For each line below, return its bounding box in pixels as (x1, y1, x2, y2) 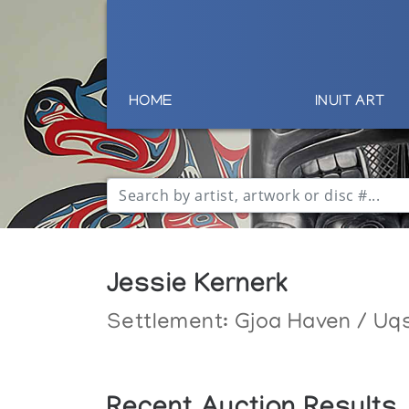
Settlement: (107, 311, 235, 336)
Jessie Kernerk (107, 272, 288, 303)
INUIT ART (314, 94, 385, 111)
